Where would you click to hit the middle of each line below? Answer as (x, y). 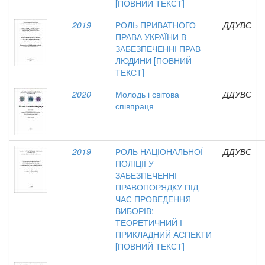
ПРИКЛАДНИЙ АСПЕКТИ (164, 234)
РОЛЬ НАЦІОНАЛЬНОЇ (159, 151)
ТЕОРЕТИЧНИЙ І (149, 222)
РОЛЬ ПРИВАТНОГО (156, 25)
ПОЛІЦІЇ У (135, 163)
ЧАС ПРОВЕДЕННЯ (153, 199)
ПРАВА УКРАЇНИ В (151, 37)
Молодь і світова (147, 94)
